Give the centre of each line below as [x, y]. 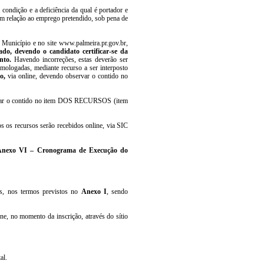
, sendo [117, 191]
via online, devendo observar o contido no [68, 76]
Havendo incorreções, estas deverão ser [71, 59]
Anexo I [94, 191]
